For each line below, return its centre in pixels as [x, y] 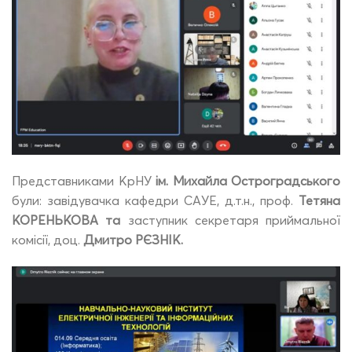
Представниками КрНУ [84, 180]
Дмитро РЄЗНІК [132, 239]
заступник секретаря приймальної [230, 220]
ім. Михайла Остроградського [248, 180]
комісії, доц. [48, 239]
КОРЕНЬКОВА [55, 220]
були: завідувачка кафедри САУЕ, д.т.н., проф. [155, 200]
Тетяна [319, 200]
